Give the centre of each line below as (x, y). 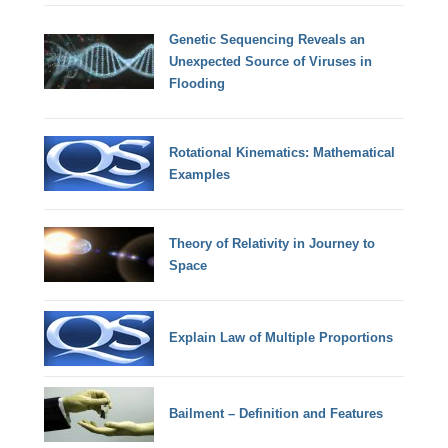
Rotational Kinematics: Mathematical (282, 152)
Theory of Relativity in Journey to (272, 243)
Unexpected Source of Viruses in (271, 61)
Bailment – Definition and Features (276, 414)
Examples (200, 174)
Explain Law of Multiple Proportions (281, 338)
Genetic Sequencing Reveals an (267, 39)
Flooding (197, 83)
